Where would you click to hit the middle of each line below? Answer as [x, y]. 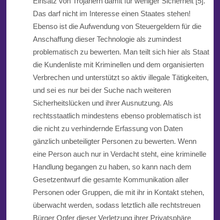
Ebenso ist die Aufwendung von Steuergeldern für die [117, 27]
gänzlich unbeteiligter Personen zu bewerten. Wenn [114, 141]
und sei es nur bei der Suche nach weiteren [102, 90]
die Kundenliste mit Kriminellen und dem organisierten [118, 65]
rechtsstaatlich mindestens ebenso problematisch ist [117, 116]
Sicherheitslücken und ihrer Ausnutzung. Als [103, 103]
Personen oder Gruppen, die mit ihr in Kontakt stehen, [118, 192]
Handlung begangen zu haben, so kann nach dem [112, 167]
